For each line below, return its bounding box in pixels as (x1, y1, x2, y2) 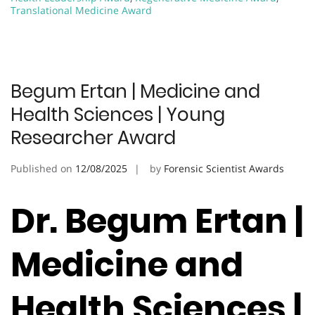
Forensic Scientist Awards (164, 161, 284, 175)
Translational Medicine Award (11, 3, 152, 17)
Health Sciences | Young (11, 101, 225, 127)
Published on (11, 161, 75, 175)
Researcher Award (11, 124, 176, 150)
